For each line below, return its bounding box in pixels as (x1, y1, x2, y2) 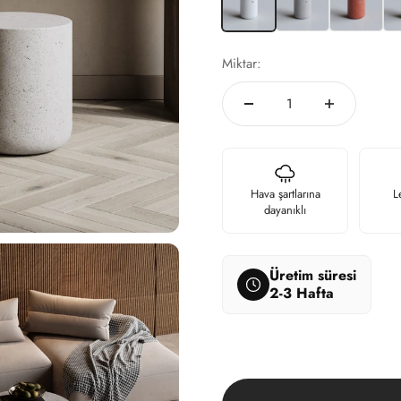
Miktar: (222, 54, 261, 73)
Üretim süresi (269, 265, 356, 286)
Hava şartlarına (250, 185, 320, 202)
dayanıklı (264, 201, 306, 218)
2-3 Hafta (269, 283, 334, 303)
